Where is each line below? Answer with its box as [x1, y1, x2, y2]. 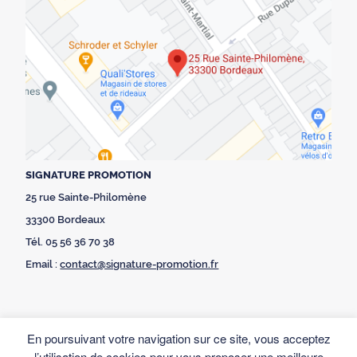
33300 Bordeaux [25, 214, 106, 226]
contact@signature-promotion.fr [60, 258, 219, 271]
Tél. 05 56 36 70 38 [25, 236, 116, 249]
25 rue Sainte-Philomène [25, 191, 147, 204]
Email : [25, 258, 61, 271]
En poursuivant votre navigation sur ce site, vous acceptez [26, 329, 331, 347]
